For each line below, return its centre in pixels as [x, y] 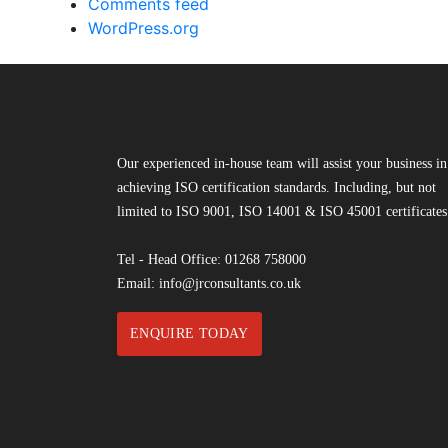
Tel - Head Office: [171, 260]
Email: [138, 284]
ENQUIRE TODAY [189, 334]
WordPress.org [143, 28]
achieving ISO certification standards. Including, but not [276, 188]
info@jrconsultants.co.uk [230, 284]
